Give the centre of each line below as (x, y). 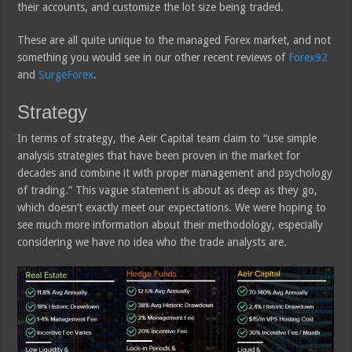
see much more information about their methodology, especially (170, 224)
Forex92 (308, 57)
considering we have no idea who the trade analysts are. (152, 242)
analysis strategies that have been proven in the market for (159, 155)
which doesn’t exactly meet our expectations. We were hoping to (172, 207)
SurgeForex (66, 74)
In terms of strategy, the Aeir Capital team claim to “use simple (167, 138)
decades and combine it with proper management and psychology (175, 172)
